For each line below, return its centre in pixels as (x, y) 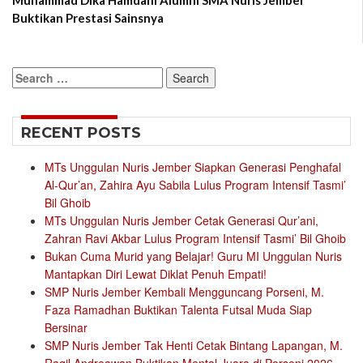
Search (30, 76)
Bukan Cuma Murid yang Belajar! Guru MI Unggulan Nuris (193, 256)
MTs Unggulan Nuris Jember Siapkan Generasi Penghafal (193, 167)
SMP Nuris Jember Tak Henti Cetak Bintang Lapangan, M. (194, 346)
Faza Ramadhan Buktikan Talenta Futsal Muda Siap (178, 310)
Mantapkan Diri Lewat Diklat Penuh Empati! (156, 274)
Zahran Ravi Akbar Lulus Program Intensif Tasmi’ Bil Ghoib (195, 239)
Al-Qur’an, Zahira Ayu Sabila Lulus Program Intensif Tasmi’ (195, 185)
